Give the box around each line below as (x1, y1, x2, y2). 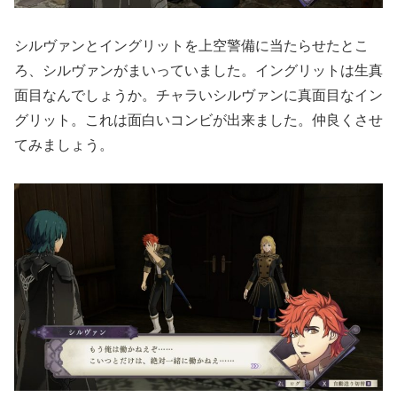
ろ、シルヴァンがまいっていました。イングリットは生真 (14, 62, 383, 78)
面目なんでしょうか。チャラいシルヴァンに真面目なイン (14, 87, 383, 103)
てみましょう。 (14, 136, 113, 152)
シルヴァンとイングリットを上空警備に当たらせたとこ (14, 37, 369, 53)
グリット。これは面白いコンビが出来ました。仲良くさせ (14, 112, 383, 128)
